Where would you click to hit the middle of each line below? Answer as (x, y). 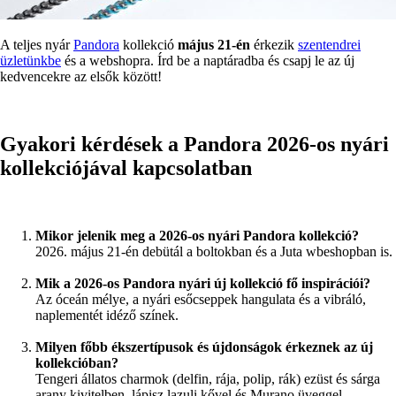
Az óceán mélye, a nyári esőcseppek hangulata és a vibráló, (201, 299)
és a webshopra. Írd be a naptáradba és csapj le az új (208, 61)
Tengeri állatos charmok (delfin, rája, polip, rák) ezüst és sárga (208, 379)
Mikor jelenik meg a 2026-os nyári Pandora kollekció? (197, 236)
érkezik (274, 45)
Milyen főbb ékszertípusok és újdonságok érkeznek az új (204, 347)
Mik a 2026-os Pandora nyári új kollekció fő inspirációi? (203, 283)
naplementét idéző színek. (107, 315)
